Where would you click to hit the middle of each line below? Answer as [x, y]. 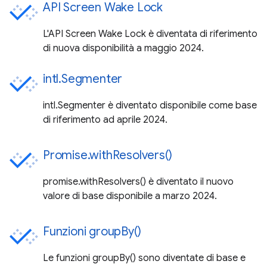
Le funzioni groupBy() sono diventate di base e [144, 258]
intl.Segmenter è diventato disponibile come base [150, 106]
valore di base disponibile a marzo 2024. [130, 196]
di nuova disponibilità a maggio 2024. [123, 49]
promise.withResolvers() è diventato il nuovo [138, 182]
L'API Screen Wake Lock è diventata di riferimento [150, 34]
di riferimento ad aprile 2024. [105, 120]
